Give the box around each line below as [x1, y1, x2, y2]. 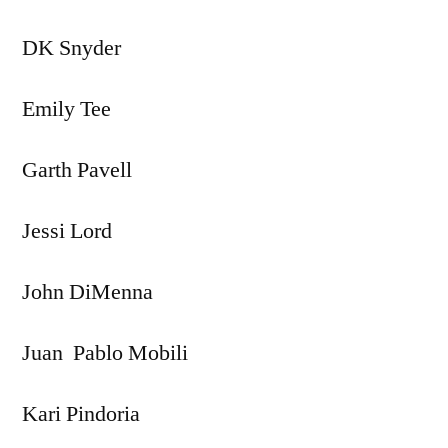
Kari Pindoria [22, 399, 140, 428]
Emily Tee [22, 94, 111, 123]
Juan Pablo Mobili [22, 338, 188, 367]
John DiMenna [22, 277, 153, 306]
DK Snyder [22, 33, 121, 62]
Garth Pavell [22, 155, 132, 184]
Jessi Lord [22, 216, 112, 245]
